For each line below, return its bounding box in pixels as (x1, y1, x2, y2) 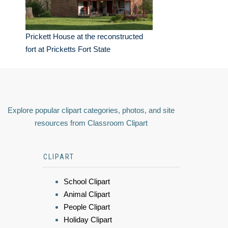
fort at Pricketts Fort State (25, 45, 110, 54)
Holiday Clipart (64, 215, 112, 224)
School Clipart (64, 177, 110, 186)
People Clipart (64, 203, 110, 212)
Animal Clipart (64, 190, 110, 199)
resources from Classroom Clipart (35, 119, 148, 128)
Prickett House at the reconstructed (25, 32, 143, 41)
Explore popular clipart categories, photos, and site (8, 106, 175, 115)
